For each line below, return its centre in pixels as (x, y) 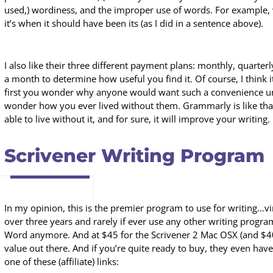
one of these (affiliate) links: (62, 261)
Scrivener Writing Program (134, 156)
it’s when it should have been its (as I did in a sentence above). (134, 23)
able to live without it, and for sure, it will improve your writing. (137, 119)
